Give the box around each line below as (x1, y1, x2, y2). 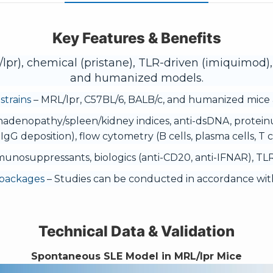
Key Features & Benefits (52, 29, 221, 47)
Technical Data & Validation (38, 222, 235, 240)
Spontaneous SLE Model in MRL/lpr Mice (31, 250, 242, 262)
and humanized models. (69, 71, 204, 85)
